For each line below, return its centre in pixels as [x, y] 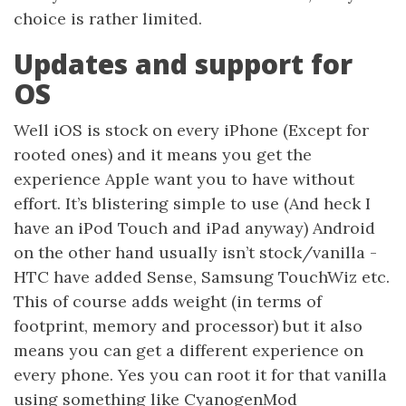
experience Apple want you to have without [184, 179]
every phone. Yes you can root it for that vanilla [200, 375]
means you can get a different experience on [188, 350]
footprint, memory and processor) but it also [188, 326]
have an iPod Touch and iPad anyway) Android [194, 228]
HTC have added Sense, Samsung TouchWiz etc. [202, 277]
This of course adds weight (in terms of [168, 301]
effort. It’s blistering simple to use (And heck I [192, 203]
